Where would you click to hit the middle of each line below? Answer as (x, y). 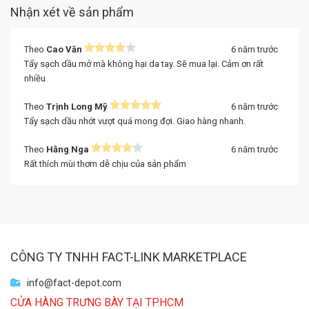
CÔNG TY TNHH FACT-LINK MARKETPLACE (129, 257)
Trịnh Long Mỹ (77, 107)
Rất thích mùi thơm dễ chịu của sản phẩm (105, 164)
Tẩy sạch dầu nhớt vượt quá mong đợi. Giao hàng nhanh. (135, 121)
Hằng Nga (68, 149)
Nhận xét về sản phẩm (72, 12)
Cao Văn (64, 49)
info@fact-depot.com (74, 283)
